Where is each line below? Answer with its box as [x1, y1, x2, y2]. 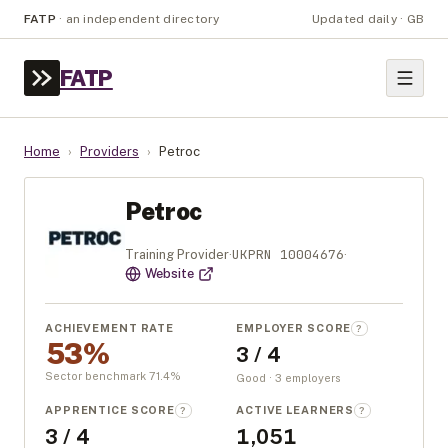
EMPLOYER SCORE [236, 322, 352, 334]
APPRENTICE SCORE [45, 404, 176, 416]
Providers [80, 144, 139, 159]
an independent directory [65, 12, 220, 26]
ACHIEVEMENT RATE [45, 322, 175, 334]
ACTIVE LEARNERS [236, 404, 355, 416]
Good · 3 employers [236, 372, 341, 384]
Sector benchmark [45, 370, 149, 382]
